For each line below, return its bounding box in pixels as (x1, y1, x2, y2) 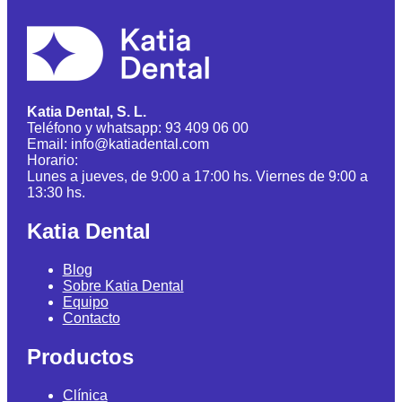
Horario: (26, 153, 78, 169)
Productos (26, 344, 134, 369)
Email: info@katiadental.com (26, 136, 209, 153)
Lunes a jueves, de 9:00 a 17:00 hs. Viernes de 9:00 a (26, 169, 368, 185)
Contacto (62, 310, 120, 327)
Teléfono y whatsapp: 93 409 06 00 (26, 120, 249, 136)
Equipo (62, 294, 109, 310)
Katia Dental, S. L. (26, 104, 146, 120)
